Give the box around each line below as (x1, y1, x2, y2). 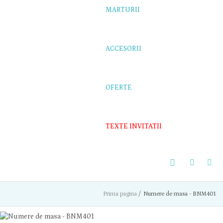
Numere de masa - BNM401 (143, 191, 216, 197)
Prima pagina (103, 191, 137, 197)
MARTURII (105, 6, 140, 14)
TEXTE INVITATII (105, 122, 162, 130)
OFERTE (105, 84, 132, 92)
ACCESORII (105, 45, 141, 53)
